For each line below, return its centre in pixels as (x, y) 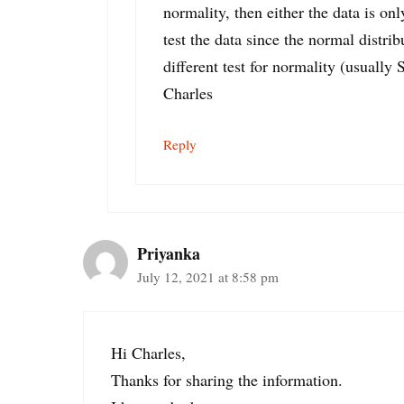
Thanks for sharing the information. (227, 379)
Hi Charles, (148, 352)
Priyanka (169, 253)
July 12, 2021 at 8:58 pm (208, 276)
